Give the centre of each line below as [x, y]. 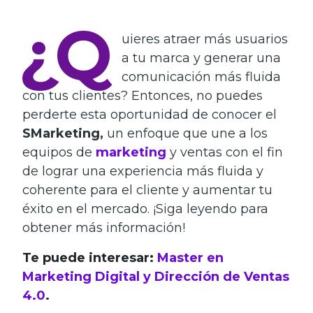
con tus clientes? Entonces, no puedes [143, 95]
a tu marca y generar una [201, 58]
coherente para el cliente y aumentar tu [147, 190]
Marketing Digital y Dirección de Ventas [156, 276]
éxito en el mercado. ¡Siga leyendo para [145, 209]
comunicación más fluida [201, 77]
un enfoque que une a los [185, 133]
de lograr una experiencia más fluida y [143, 171]
